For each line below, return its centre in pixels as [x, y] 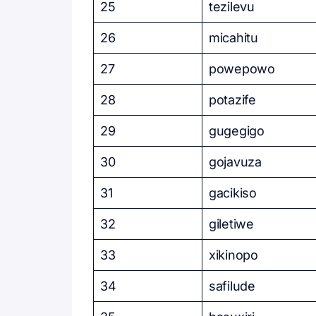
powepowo [242, 69]
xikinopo [233, 255]
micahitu [233, 38]
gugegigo [237, 131]
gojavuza [235, 162]
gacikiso [233, 193]
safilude [232, 286]
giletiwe [231, 224]
